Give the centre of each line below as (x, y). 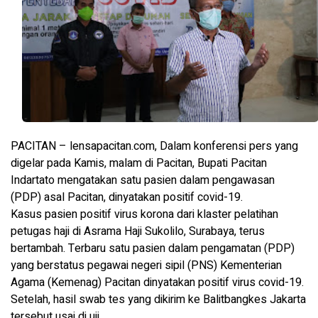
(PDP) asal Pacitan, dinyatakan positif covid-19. (127, 197)
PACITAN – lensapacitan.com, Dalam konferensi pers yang (154, 146)
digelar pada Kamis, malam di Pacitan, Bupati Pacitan (139, 163)
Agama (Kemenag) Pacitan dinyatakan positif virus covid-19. (157, 282)
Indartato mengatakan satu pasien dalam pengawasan (143, 180)
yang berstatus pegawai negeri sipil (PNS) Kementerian (146, 265)
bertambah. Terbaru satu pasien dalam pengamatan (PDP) (153, 248)
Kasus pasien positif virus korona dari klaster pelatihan (144, 214)
